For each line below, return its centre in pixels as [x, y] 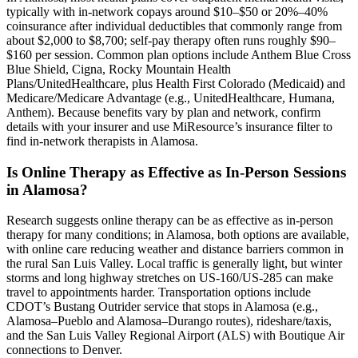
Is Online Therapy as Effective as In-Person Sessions [176, 172]
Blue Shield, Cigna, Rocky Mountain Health [119, 69]
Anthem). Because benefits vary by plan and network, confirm [163, 112]
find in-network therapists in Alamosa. [102, 141]
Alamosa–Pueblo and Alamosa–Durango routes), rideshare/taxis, [169, 321]
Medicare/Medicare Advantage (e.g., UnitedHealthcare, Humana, [171, 97]
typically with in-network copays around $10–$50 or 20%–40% [167, 11]
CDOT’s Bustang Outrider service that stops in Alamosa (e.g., [162, 307]
